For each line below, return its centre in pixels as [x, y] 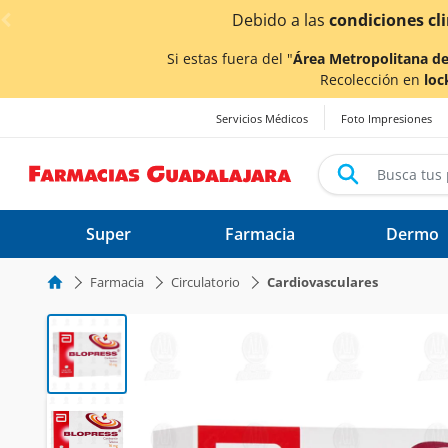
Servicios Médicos [262, 119]
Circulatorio [205, 282]
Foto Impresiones [386, 119]
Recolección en [372, 79]
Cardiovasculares [322, 282]
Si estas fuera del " [230, 58]
